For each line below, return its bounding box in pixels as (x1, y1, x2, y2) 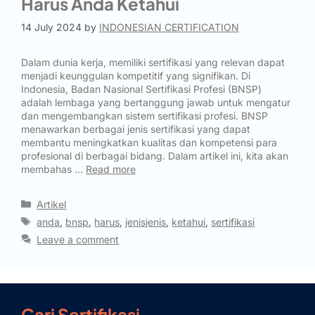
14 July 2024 (21, 20, 82, 33)
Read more (86, 162, 136, 175)
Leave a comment (37, 233, 120, 245)
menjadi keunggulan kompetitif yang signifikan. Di (21, 69, 250, 82)
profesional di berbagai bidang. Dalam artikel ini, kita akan (21, 149, 288, 162)
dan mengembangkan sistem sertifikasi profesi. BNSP (21, 109, 268, 122)
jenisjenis (125, 215, 167, 228)
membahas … (21, 162, 86, 175)
